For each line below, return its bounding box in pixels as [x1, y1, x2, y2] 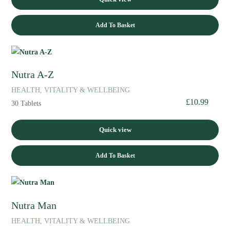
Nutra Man [11, 200, 57, 212]
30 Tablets [11, 99, 42, 108]
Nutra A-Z [11, 69, 54, 81]
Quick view [99, 126, 131, 134]
